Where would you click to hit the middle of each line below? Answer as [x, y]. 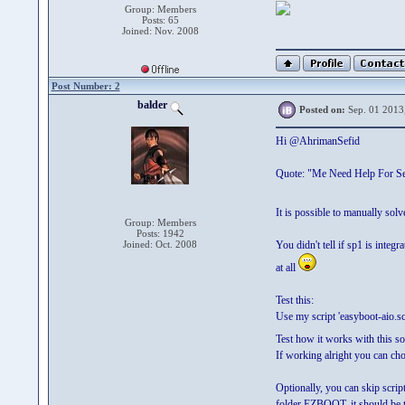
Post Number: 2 [85, 86]
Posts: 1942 [160, 233]
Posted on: [322, 109]
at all [287, 268]
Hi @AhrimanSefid [317, 141]
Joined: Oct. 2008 [160, 244]
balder [153, 105]
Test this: [294, 300]
